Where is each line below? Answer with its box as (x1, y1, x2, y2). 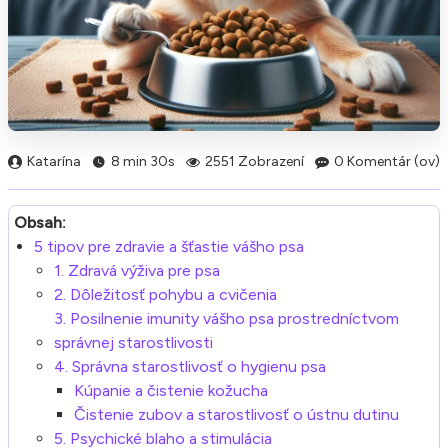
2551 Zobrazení (205, 153, 304, 170)
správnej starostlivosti (54, 332, 213, 352)
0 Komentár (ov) (334, 153, 440, 170)
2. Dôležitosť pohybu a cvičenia (54, 284, 277, 304)
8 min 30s (111, 153, 175, 170)
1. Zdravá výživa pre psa (54, 260, 220, 280)
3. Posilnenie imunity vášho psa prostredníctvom (54, 308, 399, 328)
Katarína (27, 153, 81, 170)
